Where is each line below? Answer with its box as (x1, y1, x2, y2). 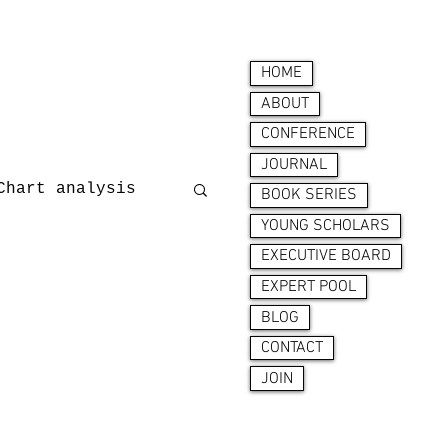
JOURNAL (261, 154, 327, 175)
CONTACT (261, 338, 323, 359)
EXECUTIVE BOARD (261, 246, 391, 267)
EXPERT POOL (261, 276, 356, 297)
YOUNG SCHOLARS (261, 215, 390, 236)
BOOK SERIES (261, 185, 357, 206)
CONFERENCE (261, 124, 355, 145)
